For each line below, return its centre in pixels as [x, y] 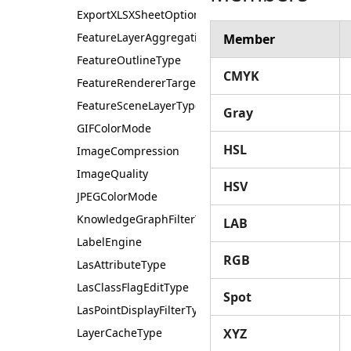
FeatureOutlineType [129, 60]
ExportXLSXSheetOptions [141, 14]
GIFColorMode [114, 128]
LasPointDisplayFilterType [144, 310]
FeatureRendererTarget [138, 83]
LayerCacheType [119, 333]
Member [249, 39]
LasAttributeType [121, 264]
